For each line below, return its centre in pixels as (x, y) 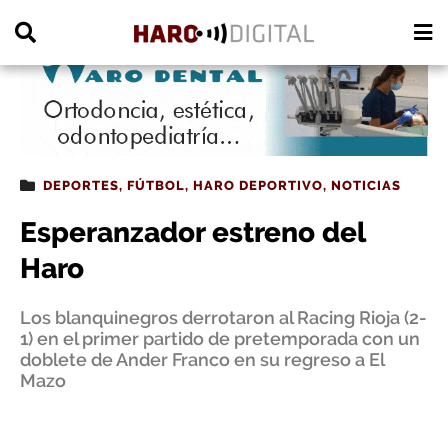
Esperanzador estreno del (192, 232)
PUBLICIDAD (48, 12)
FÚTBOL (156, 185)
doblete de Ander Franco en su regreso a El (202, 359)
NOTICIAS (366, 185)
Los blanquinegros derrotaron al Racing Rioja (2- (223, 317)
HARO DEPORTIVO (258, 185)
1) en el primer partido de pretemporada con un (220, 338)
